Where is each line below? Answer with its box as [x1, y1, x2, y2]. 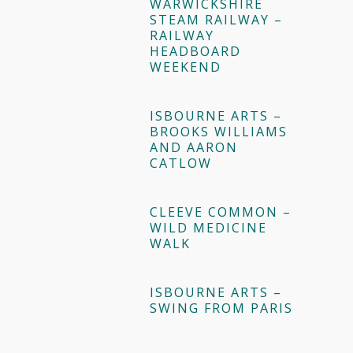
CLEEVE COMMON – [150, 203, 292, 221]
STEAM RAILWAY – [150, 11, 283, 28]
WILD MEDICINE [150, 219, 267, 236]
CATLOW [150, 154, 212, 172]
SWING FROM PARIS [150, 299, 293, 317]
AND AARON [150, 139, 238, 156]
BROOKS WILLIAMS [150, 123, 288, 140]
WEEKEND [150, 58, 221, 76]
